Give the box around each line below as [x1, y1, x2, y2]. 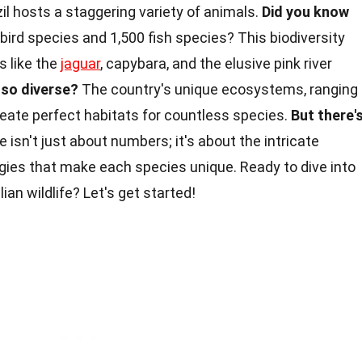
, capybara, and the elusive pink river [100, 54, 332, 72]
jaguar [61, 54, 100, 72]
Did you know [262, 2, 349, 20]
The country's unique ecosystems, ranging [78, 80, 358, 98]
